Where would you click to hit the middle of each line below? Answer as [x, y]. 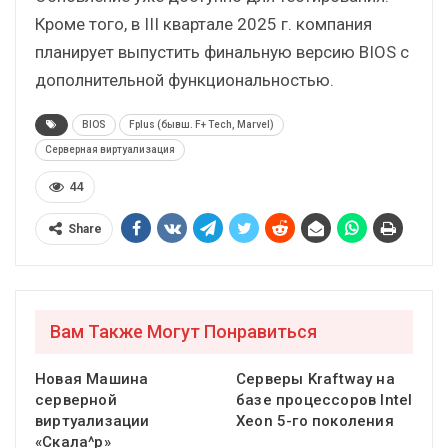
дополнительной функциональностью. [184, 79]
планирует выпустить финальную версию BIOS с [222, 51]
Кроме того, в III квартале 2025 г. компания [203, 23]
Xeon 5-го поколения [315, 421]
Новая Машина [92, 379]
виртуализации [92, 421]
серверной [76, 400]
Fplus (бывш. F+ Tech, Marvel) [201, 124]
